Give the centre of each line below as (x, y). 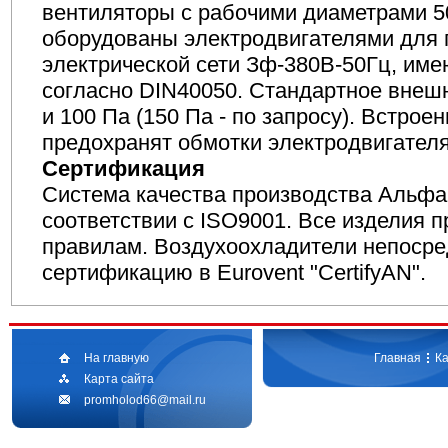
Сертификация (123, 169)
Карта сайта (118, 379)
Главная (397, 358)
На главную (116, 358)
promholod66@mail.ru (144, 400)
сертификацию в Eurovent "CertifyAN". (236, 273)
